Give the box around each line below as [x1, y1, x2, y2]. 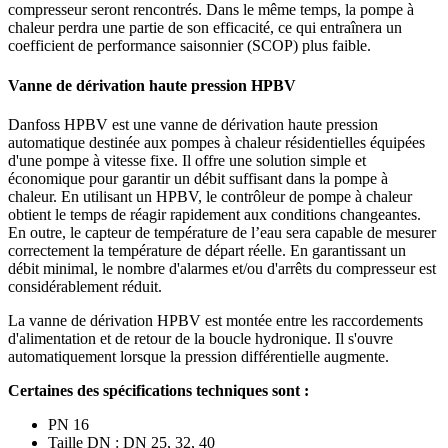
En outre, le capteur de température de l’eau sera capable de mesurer [8, 223, 436, 241]
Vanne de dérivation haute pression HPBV [8, 76, 296, 94]
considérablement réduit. [8, 277, 162, 295]
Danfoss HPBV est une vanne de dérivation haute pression [8, 115, 378, 133]
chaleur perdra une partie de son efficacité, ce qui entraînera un [8, 19, 402, 37]
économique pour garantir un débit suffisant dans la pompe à [8, 169, 388, 187]
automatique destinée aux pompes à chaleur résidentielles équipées [8, 133, 425, 151]
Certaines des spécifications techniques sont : [8, 381, 309, 399]
